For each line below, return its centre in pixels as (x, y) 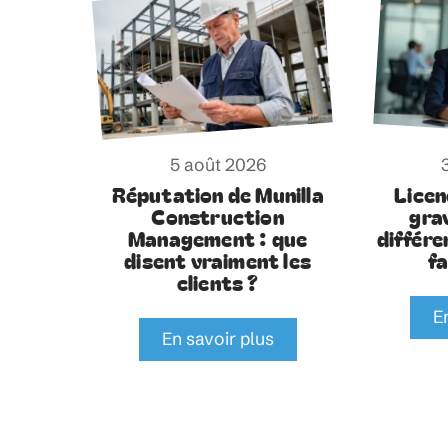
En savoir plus (217, 339)
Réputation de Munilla (217, 193)
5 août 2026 (217, 164)
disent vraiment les (218, 259)
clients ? (217, 281)
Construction (217, 215)
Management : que (218, 237)
